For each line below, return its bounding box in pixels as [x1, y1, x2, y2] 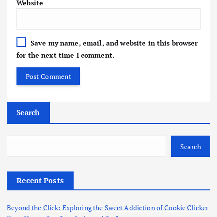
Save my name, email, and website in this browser [30, 38, 198, 48]
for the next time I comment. [16, 50, 115, 60]
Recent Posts [16, 176, 64, 186]
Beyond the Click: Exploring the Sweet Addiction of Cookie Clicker [7, 203, 209, 213]
